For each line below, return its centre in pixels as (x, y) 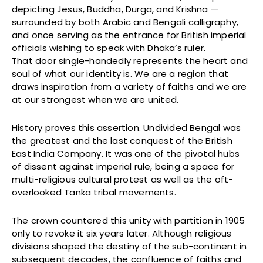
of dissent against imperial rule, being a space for (123, 166)
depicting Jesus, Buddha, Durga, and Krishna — (115, 9)
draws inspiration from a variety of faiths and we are (129, 86)
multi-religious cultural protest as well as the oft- (123, 179)
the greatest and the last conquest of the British (122, 140)
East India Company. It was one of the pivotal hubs (126, 153)
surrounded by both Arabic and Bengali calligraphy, (125, 22)
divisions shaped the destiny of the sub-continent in (129, 246)
